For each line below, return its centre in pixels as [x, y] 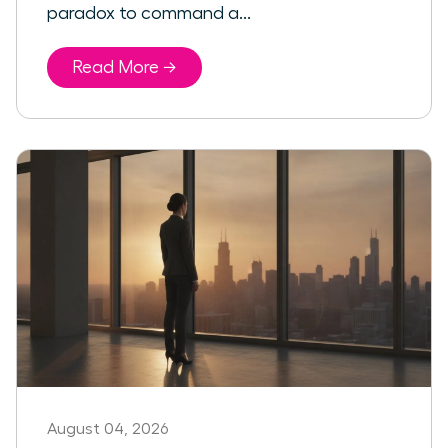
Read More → [124, 67]
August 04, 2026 [107, 428]
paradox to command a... [149, 13]
